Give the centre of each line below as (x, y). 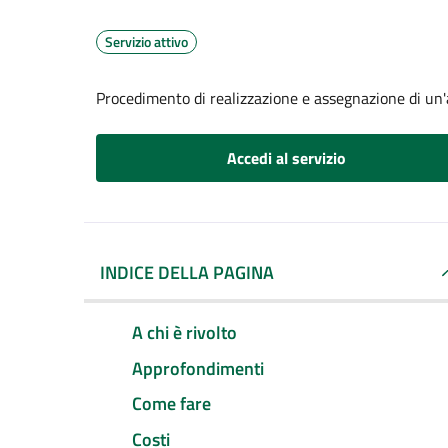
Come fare (171, 404)
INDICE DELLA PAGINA (187, 272)
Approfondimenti (198, 368)
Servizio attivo (146, 41)
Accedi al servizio (286, 158)
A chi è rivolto (184, 332)
